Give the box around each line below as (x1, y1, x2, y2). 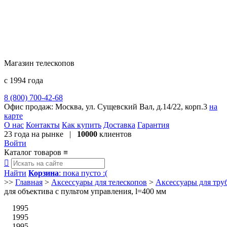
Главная (15, 178, 43, 186)
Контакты (26, 121, 60, 129)
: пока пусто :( (59, 169, 107, 177)
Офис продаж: (4, 102, 55, 111)
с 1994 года (4, 76, 43, 85)
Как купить (62, 121, 101, 129)
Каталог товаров (4, 148, 63, 157)
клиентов (97, 130, 132, 138)
